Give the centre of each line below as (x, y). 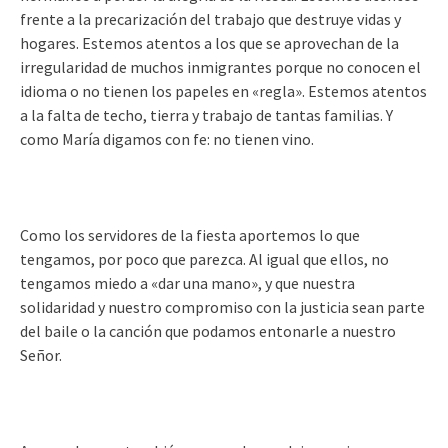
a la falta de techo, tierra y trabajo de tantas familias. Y (206, 115)
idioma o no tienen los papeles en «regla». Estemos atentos (223, 91)
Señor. (41, 355)
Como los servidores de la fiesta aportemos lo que (190, 235)
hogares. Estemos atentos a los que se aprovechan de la (209, 43)
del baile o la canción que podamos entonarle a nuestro (208, 331)
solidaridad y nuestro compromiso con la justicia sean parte (222, 307)
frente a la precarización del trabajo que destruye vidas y (210, 19)
